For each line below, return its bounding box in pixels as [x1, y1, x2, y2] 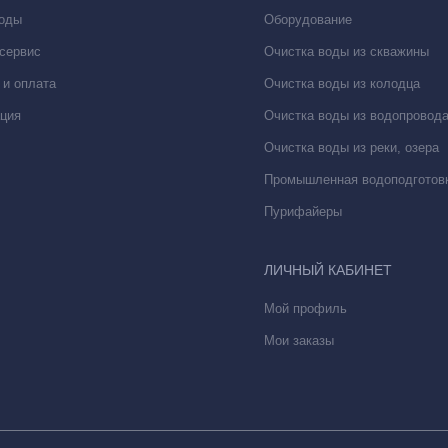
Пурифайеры [264, 204, 342, 219]
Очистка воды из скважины [264, 44, 429, 59]
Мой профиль [264, 301, 347, 316]
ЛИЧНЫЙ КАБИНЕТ [264, 262, 392, 278]
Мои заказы [264, 333, 334, 348]
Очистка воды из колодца [264, 76, 420, 91]
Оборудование [264, 12, 352, 27]
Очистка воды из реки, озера [264, 140, 439, 155]
